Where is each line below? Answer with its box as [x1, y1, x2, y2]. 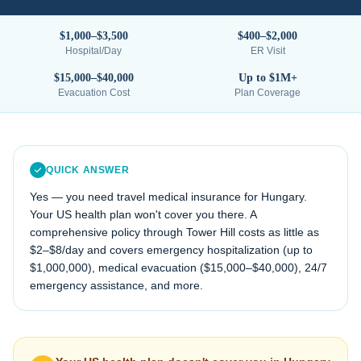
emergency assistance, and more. [30, 279, 203, 292]
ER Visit [250, 45, 285, 56]
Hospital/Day [65, 45, 122, 56]
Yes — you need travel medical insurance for [30, 190, 261, 203]
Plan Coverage [234, 87, 301, 98]
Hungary [261, 190, 304, 203]
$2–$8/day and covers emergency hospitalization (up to [30, 243, 313, 256]
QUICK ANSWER [46, 164, 130, 176]
